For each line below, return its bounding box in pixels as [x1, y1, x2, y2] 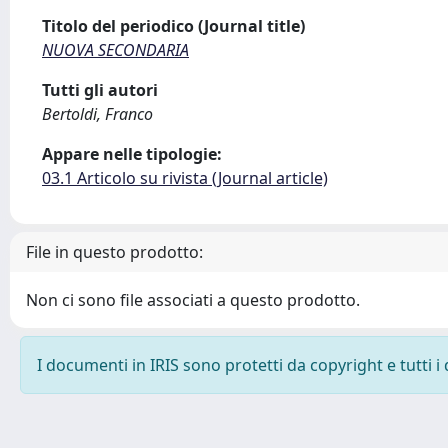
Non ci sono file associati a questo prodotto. [26, 289, 360, 311]
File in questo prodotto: [26, 241, 203, 263]
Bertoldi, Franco [42, 103, 153, 125]
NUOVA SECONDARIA [42, 39, 189, 61]
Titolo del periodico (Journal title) [42, 15, 305, 37]
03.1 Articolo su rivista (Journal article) [42, 167, 328, 189]
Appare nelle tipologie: [42, 143, 222, 165]
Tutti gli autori [42, 79, 158, 101]
